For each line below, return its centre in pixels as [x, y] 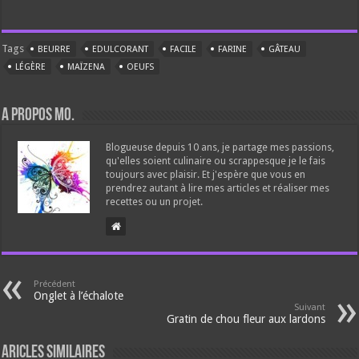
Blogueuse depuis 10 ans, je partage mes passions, [220, 148]
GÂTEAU [285, 50]
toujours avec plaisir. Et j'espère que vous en [206, 175]
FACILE [184, 50]
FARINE [233, 50]
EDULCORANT [121, 50]
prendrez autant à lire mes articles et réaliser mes [218, 189]
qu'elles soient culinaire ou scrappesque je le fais [216, 161]
